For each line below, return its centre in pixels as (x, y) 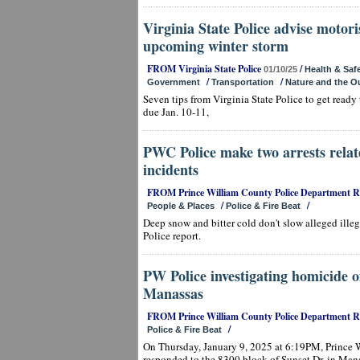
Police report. (172, 235)
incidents (171, 170)
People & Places (181, 206)
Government (174, 82)
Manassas (173, 293)
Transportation (243, 82)
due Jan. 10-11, (176, 112)
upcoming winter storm (216, 46)
